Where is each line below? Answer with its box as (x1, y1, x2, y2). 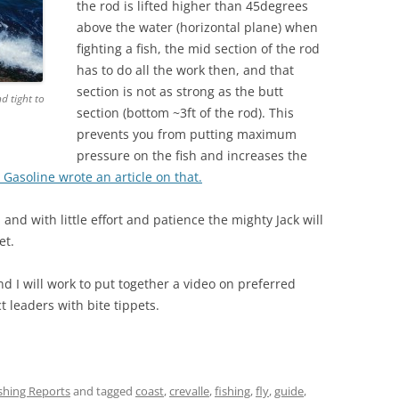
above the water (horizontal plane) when (77, 19, 318, 36)
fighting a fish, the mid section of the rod (77, 40, 320, 57)
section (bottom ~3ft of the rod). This (77, 104, 294, 121)
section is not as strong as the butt (77, 83, 283, 100)
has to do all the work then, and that (77, 61, 294, 78)
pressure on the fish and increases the (77, 147, 307, 164)
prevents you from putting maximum (77, 126, 297, 142)
